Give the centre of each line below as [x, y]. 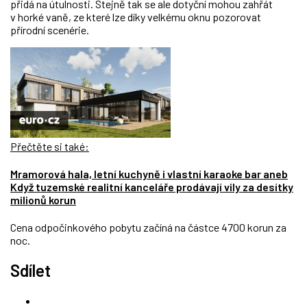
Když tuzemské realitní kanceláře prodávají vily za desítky [152, 187]
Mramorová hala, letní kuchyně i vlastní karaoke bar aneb [149, 174]
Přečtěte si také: [50, 146]
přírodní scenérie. [50, 30]
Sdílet [30, 271]
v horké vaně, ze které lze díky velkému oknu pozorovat [136, 17]
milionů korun [43, 200]
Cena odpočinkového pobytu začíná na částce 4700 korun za [148, 228]
